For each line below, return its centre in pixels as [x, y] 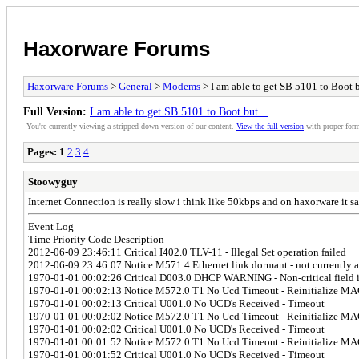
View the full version [270, 126]
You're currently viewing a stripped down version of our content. [131, 126]
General [135, 86]
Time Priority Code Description [96, 239]
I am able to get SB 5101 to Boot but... [179, 111]
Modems [182, 86]
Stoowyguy [53, 181]
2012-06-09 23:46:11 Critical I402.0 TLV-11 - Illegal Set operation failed [187, 252]
